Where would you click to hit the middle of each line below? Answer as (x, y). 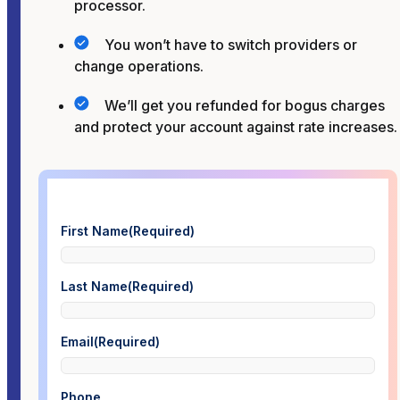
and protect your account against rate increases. (236, 126)
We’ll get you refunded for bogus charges (245, 105)
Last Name (94, 286)
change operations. (139, 66)
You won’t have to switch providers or (231, 44)
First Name (95, 230)
